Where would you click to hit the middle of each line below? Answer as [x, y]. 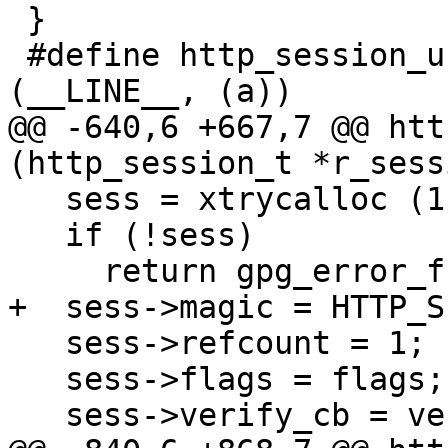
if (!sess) [36, 235]
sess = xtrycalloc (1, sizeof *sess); [36, 199]
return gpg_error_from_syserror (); [55, 271]
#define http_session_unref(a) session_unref [17, 55]
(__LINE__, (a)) [150, 91]
